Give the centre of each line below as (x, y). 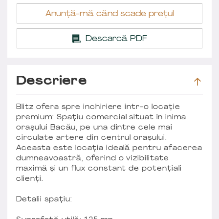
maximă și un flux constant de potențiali (99, 169)
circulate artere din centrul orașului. (92, 138)
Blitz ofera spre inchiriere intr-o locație (99, 107)
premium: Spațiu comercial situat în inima (101, 117)
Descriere (52, 81)
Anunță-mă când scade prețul (109, 14)
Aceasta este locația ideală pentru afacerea (109, 148)
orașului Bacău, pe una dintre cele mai (95, 128)
